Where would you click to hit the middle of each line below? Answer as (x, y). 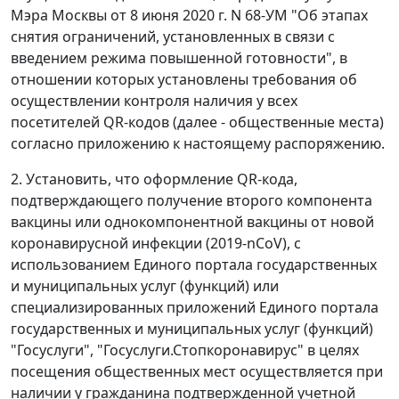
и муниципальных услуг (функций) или (145, 286)
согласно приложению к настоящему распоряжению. (198, 143)
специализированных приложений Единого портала (195, 307)
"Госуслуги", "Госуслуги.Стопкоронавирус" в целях (185, 350)
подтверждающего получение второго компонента (191, 200)
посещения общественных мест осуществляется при (197, 371)
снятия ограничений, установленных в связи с (173, 37)
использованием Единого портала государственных (194, 265)
